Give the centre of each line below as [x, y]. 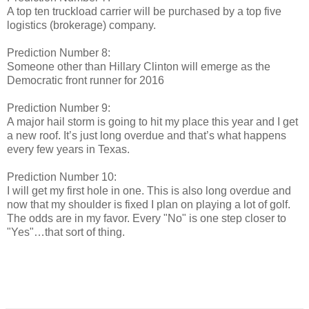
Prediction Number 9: [59, 108]
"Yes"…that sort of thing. [66, 232]
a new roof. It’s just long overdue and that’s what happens [147, 135]
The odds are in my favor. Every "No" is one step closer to [147, 218]
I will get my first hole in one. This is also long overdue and [149, 190]
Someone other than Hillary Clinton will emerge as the [139, 66]
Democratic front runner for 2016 [86, 80]
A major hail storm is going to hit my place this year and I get [152, 121]
